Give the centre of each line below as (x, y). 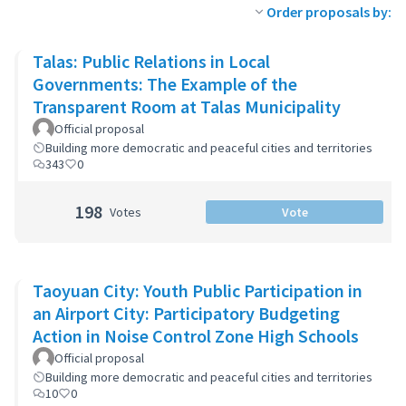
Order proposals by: (329, 12)
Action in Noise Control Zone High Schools (196, 336)
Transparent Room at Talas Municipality (187, 106)
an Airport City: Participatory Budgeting (186, 313)
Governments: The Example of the (165, 84)
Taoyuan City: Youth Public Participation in (198, 290)
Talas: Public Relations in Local (151, 61)
